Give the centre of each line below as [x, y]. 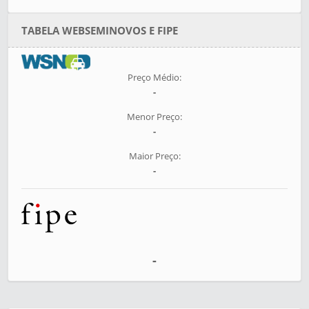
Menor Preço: [154, 117]
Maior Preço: [154, 156]
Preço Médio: [154, 78]
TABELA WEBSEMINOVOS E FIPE [100, 30]
